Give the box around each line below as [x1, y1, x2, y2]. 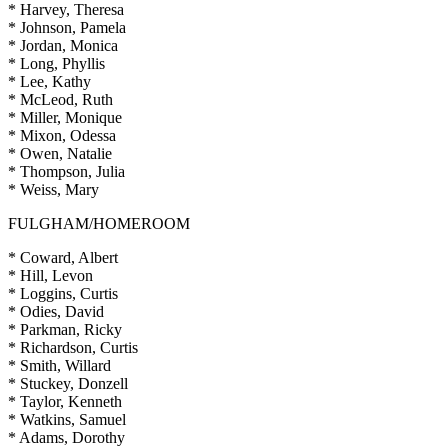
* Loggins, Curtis [8, 284, 118, 302]
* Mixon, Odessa [8, 126, 116, 144]
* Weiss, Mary [8, 180, 99, 198]
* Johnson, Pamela [8, 18, 126, 36]
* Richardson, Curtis [8, 338, 138, 356]
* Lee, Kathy [8, 72, 91, 90]
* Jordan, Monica [8, 36, 118, 54]
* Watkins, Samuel [8, 410, 126, 428]
